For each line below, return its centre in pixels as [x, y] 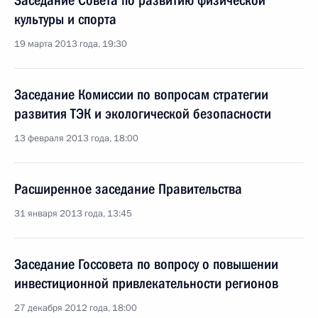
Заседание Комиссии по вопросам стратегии [141, 94]
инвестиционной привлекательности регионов [146, 283]
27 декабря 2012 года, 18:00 [76, 308]
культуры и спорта [65, 19]
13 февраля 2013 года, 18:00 [76, 138]
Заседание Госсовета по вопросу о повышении [146, 264]
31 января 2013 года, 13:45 [73, 214]
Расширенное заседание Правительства [128, 189]
